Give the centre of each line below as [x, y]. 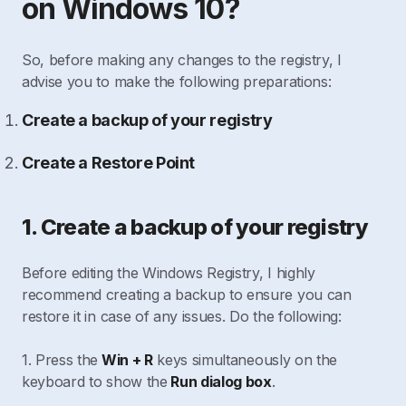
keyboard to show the [95, 382]
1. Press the [60, 360]
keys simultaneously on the [245, 360]
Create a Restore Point [109, 163]
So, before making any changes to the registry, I [182, 60]
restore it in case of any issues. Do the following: [182, 316]
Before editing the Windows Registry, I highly [169, 273]
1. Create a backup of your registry [195, 227]
